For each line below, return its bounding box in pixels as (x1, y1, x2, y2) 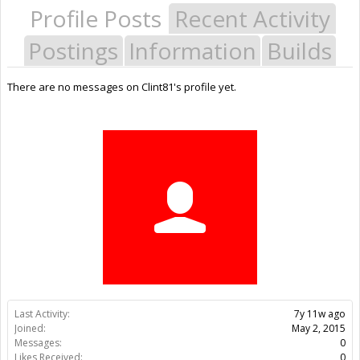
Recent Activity (174, 2, 330, 34)
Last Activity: (14, 306, 70, 321)
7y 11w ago (294, 306, 346, 321)
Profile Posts (30, 2, 162, 34)
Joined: (14, 321, 46, 335)
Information (129, 35, 256, 66)
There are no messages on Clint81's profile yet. (7, 79, 236, 94)
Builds (266, 35, 332, 66)
